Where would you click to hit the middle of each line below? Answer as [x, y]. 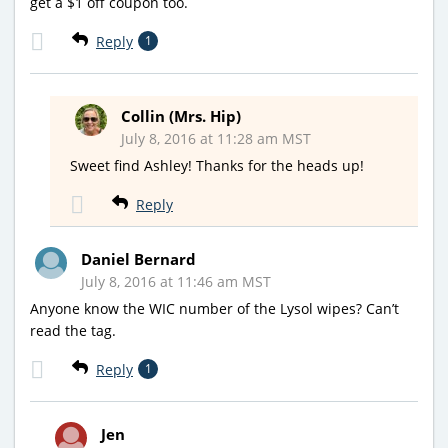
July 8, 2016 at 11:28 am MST [216, 139]
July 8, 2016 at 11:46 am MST [176, 282]
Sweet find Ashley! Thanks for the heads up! [217, 166]
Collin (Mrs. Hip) [181, 116]
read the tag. [73, 331]
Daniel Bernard [138, 259]
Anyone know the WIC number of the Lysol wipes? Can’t [214, 309]
